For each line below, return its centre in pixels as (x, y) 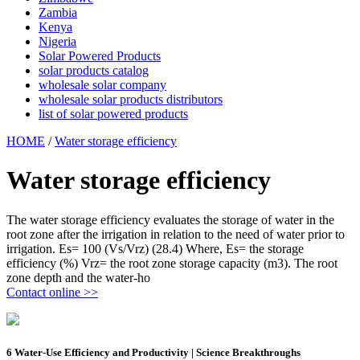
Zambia (58, 12)
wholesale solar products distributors (131, 99)
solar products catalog (94, 70)
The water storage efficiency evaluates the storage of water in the (170, 219)
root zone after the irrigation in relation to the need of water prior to (176, 234)
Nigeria (57, 41)
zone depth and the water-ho (78, 277)
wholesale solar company (102, 85)
